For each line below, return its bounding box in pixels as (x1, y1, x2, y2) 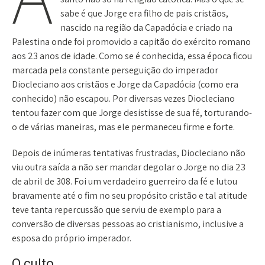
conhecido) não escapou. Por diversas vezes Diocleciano (12, 92, 235, 105)
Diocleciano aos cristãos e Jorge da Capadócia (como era (12, 77, 238, 91)
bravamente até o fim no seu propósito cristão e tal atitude (12, 189, 247, 202)
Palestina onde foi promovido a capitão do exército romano (12, 35, 251, 48)
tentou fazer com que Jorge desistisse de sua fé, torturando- (12, 106, 252, 119)
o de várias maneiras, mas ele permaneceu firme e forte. (12, 120, 235, 133)
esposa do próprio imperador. (12, 231, 131, 244)
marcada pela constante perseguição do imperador (12, 63, 218, 76)
